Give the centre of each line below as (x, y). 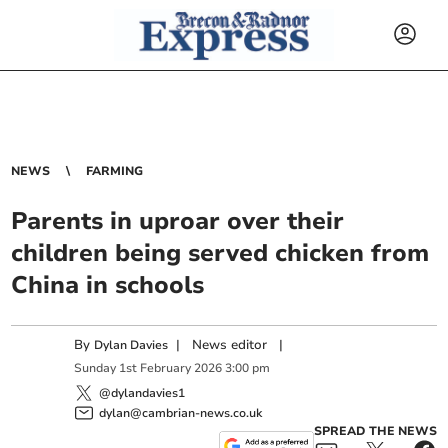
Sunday (95, 368)
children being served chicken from (220, 253)
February (166, 368)
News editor (230, 345)
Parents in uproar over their (178, 221)
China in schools (108, 285)
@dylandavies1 (142, 392)
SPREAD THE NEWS (375, 430)
